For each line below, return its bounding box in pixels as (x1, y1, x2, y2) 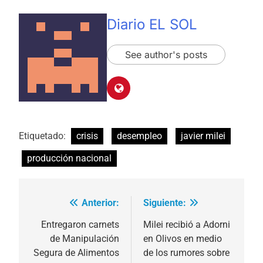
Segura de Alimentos (33, 247, 119, 259)
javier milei (181, 130, 225, 142)
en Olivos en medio (143, 233, 222, 245)
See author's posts (125, 48, 207, 60)
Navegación (30, 198, 105, 215)
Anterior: (82, 197, 119, 209)
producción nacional (27, 153, 112, 164)
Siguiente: (143, 197, 186, 209)
